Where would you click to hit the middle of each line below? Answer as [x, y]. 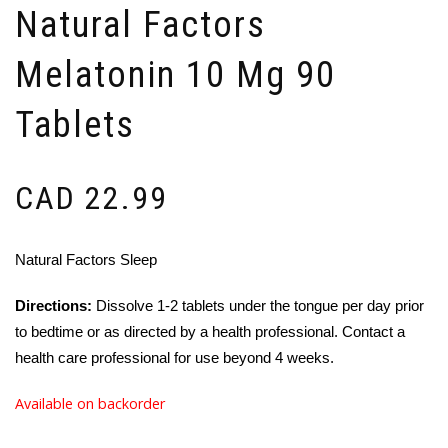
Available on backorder [90, 403]
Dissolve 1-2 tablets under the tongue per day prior [258, 305]
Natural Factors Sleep [86, 259]
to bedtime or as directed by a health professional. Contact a [210, 331]
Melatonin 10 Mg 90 [175, 74]
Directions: [53, 305]
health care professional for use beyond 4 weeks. [174, 357]
